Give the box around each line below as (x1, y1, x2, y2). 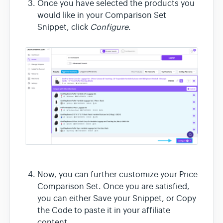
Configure (90, 22, 128, 32)
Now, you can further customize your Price (37, 170, 198, 180)
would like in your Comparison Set (37, 10, 166, 20)
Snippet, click (37, 22, 90, 32)
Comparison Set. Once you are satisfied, (37, 182, 190, 192)
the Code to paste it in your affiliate (37, 206, 170, 216)
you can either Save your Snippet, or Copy (37, 194, 196, 204)
